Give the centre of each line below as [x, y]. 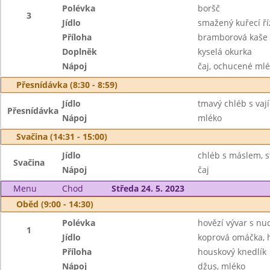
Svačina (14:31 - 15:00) [62, 137]
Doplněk [80, 52]
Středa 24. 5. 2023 [148, 188]
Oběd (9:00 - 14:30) [55, 204]
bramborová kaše [232, 37]
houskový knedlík [232, 252]
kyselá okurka [224, 52]
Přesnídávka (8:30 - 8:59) [67, 85]
